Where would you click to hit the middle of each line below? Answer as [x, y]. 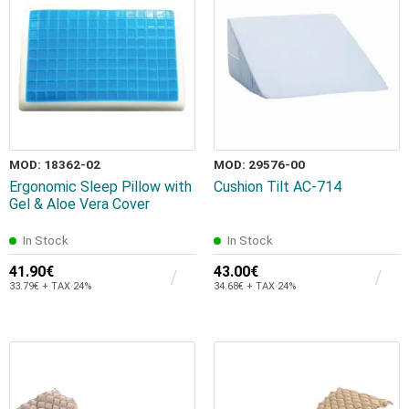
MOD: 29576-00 [259, 165]
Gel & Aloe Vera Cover [79, 204]
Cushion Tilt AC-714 [278, 187]
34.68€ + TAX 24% [255, 287]
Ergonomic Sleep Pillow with [100, 187]
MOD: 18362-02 [55, 165]
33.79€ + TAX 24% [51, 287]
